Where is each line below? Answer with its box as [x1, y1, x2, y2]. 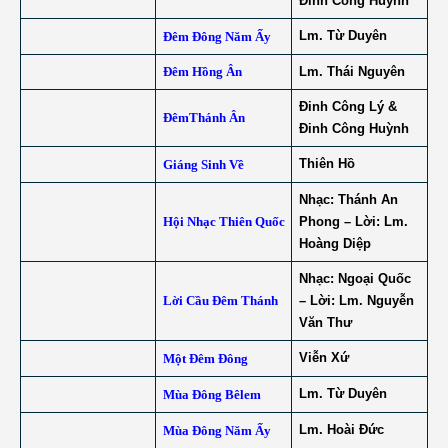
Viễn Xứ [298, 350, 349, 365]
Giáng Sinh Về [162, 157, 244, 172]
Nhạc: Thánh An [298, 192, 398, 207]
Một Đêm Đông [162, 351, 248, 366]
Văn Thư [298, 315, 352, 330]
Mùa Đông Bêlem [162, 387, 261, 402]
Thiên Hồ [298, 156, 355, 171]
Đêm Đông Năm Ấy [162, 29, 271, 44]
